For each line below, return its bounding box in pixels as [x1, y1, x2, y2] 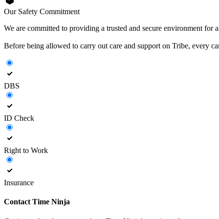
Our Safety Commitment [4, 7, 80, 16]
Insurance [4, 178, 34, 187]
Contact [4, 197, 32, 206]
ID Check [4, 114, 34, 123]
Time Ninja [32, 197, 70, 206]
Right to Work [4, 146, 48, 155]
